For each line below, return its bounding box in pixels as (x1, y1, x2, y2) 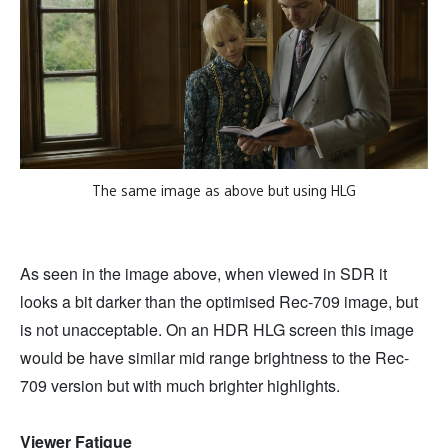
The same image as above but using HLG (92, 181, 356, 200)
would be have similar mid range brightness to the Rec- (20, 346, 409, 370)
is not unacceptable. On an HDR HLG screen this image (20, 318, 414, 342)
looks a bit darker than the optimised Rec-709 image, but (20, 290, 418, 314)
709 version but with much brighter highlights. (20, 374, 340, 398)
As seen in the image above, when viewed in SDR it (20, 262, 387, 286)
